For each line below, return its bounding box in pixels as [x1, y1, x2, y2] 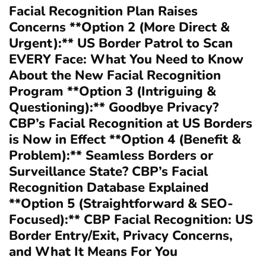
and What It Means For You [9, 242, 178, 261]
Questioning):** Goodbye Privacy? [9, 98, 218, 116]
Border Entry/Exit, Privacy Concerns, [9, 226, 233, 245]
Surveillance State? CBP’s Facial [9, 162, 208, 180]
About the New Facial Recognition [9, 66, 221, 84]
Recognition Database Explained [9, 178, 208, 197]
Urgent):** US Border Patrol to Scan [9, 34, 233, 52]
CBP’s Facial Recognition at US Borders [9, 114, 252, 132]
